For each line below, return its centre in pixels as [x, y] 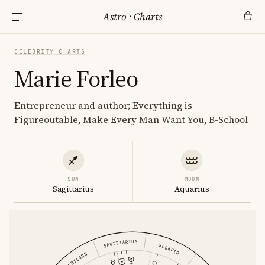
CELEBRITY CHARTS [50, 52]
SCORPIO [169, 249]
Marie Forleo [76, 79]
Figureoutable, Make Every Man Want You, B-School [131, 119]
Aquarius [192, 189]
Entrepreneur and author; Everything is [103, 105]
